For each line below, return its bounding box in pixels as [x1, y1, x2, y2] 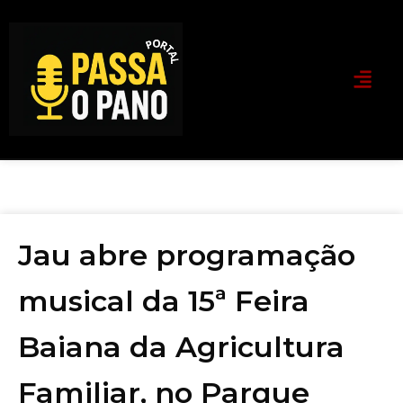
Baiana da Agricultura [18, 328, 345, 364]
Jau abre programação [18, 237, 355, 273]
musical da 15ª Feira [18, 282, 309, 318]
